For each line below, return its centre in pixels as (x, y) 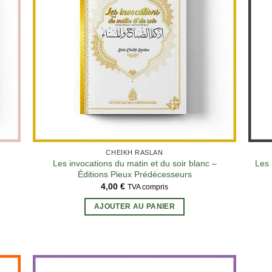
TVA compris (148, 187)
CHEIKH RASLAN (134, 152)
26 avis (75, 121)
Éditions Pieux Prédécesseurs (134, 174)
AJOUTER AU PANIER (134, 206)
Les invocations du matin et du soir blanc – (134, 163)
